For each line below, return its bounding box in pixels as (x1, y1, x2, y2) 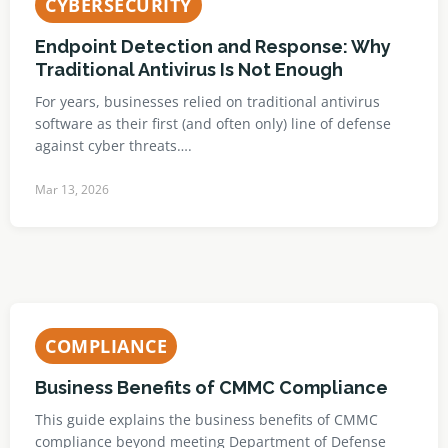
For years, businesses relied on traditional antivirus (35, 92, 380, 111)
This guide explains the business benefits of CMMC (35, 410, 378, 429)
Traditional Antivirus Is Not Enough (35, 59, 343, 80)
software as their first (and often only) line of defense (35, 114, 391, 133)
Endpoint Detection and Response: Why (35, 36, 391, 57)
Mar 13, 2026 (35, 181, 109, 198)
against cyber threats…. (35, 136, 192, 155)
